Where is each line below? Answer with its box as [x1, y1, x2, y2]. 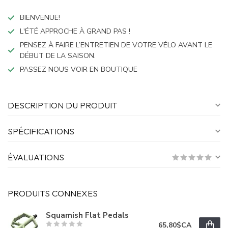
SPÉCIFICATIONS [8, 126, 74, 137]
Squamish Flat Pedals [46, 209, 129, 220]
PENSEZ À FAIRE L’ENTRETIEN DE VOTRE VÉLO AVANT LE [20, 40, 212, 50]
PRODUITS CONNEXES [8, 188, 98, 199]
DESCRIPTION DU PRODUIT [8, 100, 118, 111]
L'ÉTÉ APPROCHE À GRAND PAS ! [20, 26, 130, 37]
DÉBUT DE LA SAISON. [20, 51, 96, 61]
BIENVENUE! [20, 13, 60, 23]
